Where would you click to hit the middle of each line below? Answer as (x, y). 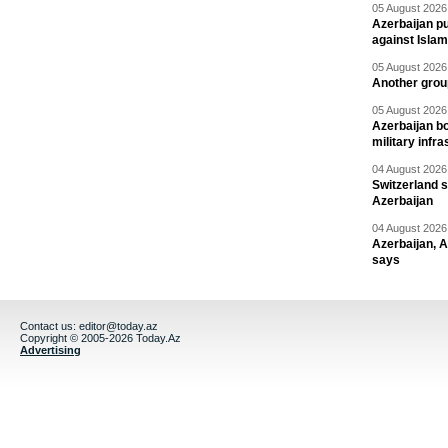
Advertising (50, 349)
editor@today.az (118, 325)
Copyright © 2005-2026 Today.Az (100, 337)
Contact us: (49, 325)
